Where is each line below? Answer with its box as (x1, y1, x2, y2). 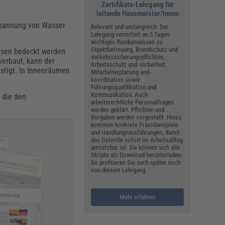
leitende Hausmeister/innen (96, 9, 179, 19)
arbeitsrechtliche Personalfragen (91, 98, 174, 106)
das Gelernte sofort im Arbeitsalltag (91, 136, 183, 144)
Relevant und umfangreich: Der (91, 23, 169, 31)
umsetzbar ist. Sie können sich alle (91, 144, 180, 152)
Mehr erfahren (120, 193, 156, 201)
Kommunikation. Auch (91, 91, 148, 99)
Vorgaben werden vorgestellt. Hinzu (91, 114, 182, 122)
